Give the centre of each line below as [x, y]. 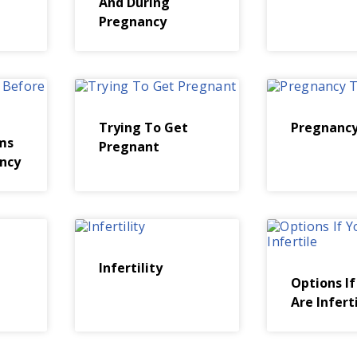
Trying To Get [143, 127]
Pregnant [129, 147]
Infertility [130, 268]
